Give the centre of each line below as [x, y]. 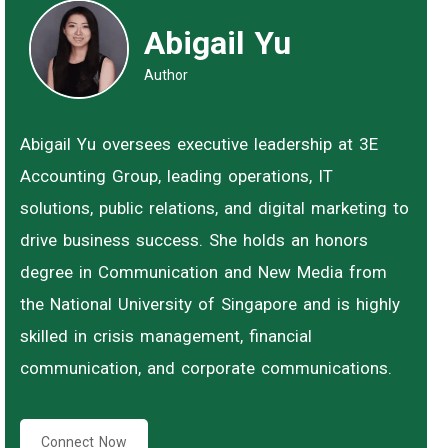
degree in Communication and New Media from [203, 271]
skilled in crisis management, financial [166, 335]
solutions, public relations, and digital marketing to [214, 207]
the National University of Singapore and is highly [210, 303]
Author [166, 74]
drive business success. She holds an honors [194, 239]
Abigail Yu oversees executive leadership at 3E [199, 143]
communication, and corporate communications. [206, 367]
